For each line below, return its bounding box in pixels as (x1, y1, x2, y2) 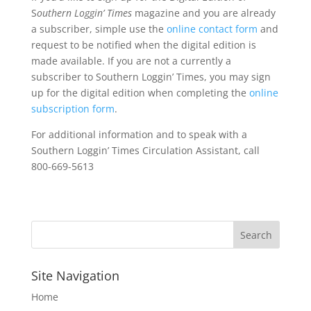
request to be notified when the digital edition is (31, 38, 256, 51)
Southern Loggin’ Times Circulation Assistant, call (31, 144, 260, 157)
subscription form (31, 102, 115, 115)
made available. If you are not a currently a (31, 54, 231, 67)
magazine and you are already (131, 6, 276, 19)
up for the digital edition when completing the (31, 86, 249, 99)
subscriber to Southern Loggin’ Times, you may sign (31, 70, 271, 83)
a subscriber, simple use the (31, 22, 167, 35)
